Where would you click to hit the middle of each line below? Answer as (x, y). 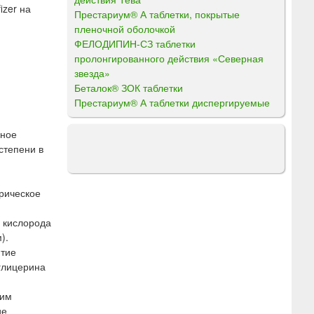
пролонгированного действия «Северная (169, 58)
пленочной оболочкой (125, 28)
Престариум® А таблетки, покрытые (157, 14)
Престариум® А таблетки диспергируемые (172, 102)
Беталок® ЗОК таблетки (129, 87)
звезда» (92, 73)
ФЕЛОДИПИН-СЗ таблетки (135, 43)
